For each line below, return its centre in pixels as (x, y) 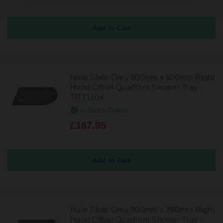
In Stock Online (104, 110)
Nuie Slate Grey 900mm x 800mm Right (142, 77)
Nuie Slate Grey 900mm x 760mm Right (142, 210)
